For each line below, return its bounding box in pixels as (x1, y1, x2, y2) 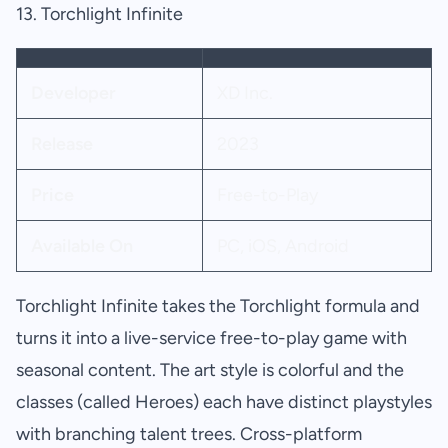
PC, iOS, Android (216, 235, 349, 258)
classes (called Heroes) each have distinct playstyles (16, 391, 432, 414)
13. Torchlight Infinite (16, 3, 183, 26)
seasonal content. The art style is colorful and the (16, 359, 404, 382)
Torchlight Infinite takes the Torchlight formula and (16, 295, 420, 318)
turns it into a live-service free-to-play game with (16, 327, 407, 350)
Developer (30, 82, 116, 105)
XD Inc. (216, 82, 273, 105)
